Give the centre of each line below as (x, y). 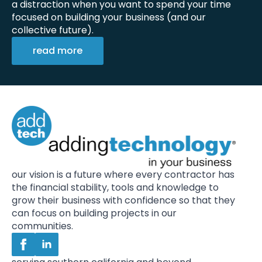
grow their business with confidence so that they (123, 200)
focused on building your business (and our (109, 17)
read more (58, 50)
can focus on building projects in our (94, 213)
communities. (42, 226)
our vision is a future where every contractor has (123, 174)
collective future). (53, 30)
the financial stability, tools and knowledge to (115, 187)
